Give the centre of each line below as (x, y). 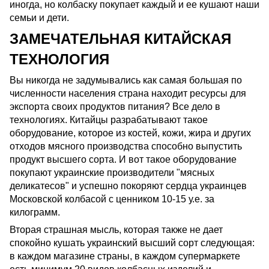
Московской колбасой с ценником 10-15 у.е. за (112, 199)
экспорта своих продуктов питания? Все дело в (115, 107)
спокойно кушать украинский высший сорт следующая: (132, 243)
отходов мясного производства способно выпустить (126, 147)
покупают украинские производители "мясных (112, 173)
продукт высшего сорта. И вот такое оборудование (123, 160)
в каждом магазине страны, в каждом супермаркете (125, 256)
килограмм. (36, 213)
